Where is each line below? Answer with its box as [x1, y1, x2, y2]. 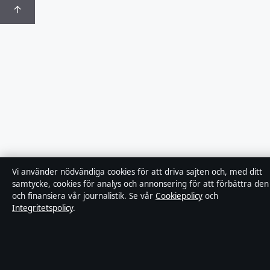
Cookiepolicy [155, 190, 202, 201]
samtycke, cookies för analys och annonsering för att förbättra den [12, 178, 269, 189]
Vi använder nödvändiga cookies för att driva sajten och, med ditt [12, 166, 262, 177]
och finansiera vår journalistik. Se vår [12, 190, 155, 201]
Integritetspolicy [12, 202, 73, 213]
